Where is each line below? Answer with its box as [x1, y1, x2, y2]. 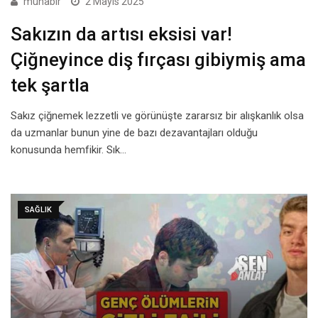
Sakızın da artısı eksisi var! [11, 23, 232, 45]
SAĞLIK [25, 204, 52, 214]
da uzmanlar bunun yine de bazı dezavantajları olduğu [11, 126, 258, 139]
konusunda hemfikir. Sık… [11, 143, 126, 156]
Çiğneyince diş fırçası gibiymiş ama [11, 48, 306, 70]
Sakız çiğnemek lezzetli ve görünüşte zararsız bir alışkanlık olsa [11, 109, 304, 122]
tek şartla [11, 74, 89, 96]
